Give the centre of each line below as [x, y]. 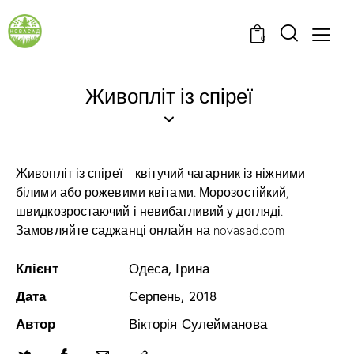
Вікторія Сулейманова [198, 324]
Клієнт [37, 269]
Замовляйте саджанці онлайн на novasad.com [151, 230]
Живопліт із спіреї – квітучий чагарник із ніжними [160, 173]
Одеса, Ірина [169, 269]
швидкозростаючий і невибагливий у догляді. [150, 211]
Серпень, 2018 [173, 297]
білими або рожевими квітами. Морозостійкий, [153, 192]
